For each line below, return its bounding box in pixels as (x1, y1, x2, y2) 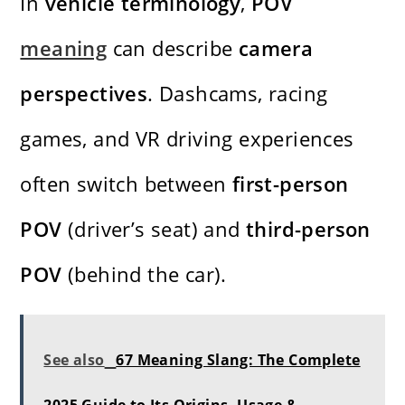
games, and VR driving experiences (20, 125, 354, 153)
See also (43, 350, 105, 371)
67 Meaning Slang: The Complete (116, 350, 361, 371)
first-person (231, 170, 349, 198)
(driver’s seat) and (61, 215, 247, 243)
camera (238, 34, 314, 62)
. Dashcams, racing (147, 80, 328, 108)
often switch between (20, 170, 232, 198)
